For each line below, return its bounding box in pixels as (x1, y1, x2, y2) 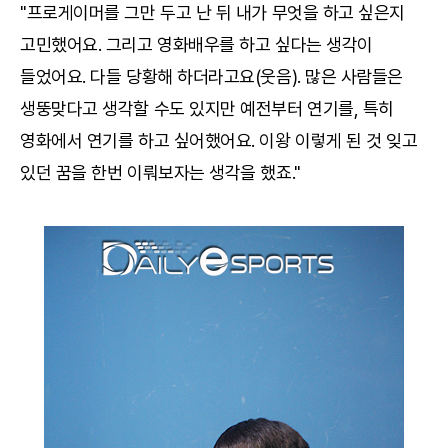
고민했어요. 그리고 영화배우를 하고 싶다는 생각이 (20, 34, 373, 55)
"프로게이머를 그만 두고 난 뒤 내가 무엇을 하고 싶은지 (20, 2, 406, 23)
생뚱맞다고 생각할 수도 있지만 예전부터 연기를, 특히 (20, 98, 394, 119)
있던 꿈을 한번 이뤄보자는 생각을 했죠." (20, 162, 301, 183)
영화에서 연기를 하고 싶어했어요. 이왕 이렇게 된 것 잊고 (20, 130, 418, 151)
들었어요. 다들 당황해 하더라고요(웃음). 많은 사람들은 (20, 66, 404, 87)
